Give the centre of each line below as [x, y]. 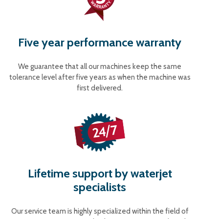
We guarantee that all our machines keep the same [100, 66]
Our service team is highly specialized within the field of [100, 211]
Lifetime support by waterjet [100, 173]
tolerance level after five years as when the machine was [100, 77]
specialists [100, 187]
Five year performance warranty [100, 42]
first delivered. [100, 88]
